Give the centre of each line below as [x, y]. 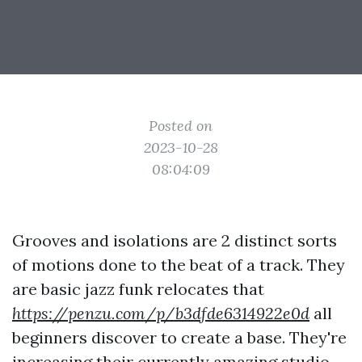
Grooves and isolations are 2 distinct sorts [175, 240]
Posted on [181, 126]
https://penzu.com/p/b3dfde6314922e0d [161, 313]
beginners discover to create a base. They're [179, 337]
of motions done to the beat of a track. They [179, 265]
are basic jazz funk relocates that [138, 289]
